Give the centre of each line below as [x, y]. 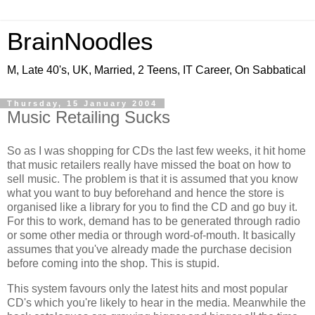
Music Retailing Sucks [89, 117]
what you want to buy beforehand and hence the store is [146, 193]
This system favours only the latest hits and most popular [147, 288]
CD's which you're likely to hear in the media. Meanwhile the [156, 302]
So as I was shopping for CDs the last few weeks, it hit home [156, 150]
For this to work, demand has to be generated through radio [154, 221]
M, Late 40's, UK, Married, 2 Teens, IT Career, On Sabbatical [156, 70]
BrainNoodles [80, 41]
